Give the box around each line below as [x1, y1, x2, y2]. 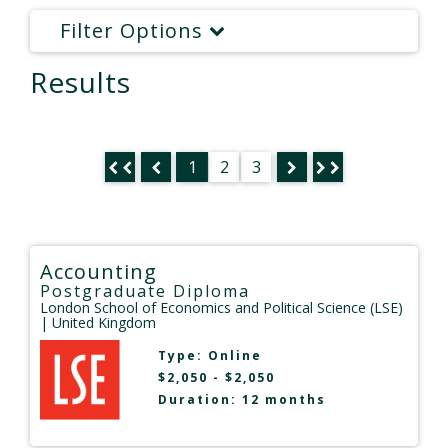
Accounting [40, 257, 157, 285]
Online [207, 346, 262, 364]
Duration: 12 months [157, 390, 326, 408]
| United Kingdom [40, 312, 156, 332]
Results [30, 62, 131, 101]
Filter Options [60, 16, 209, 44]
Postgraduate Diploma [40, 279, 250, 302]
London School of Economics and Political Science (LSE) [40, 297, 403, 317]
